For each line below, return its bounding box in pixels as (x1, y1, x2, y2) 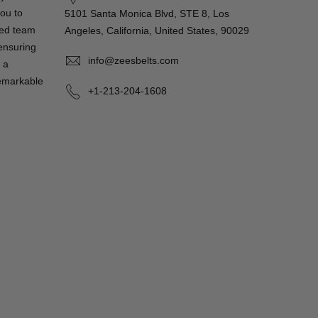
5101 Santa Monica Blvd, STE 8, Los (65, 7, 229, 19)
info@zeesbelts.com (88, 54, 179, 66)
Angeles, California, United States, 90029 (65, 24, 249, 36)
